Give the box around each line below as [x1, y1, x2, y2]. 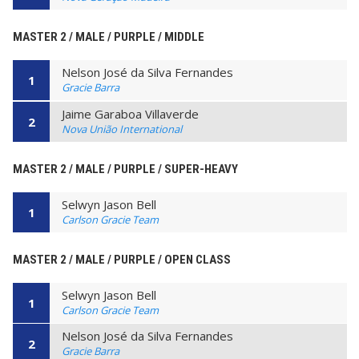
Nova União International [62, 121, 182, 136]
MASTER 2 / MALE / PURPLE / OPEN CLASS [13, 252, 231, 267]
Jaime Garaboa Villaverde [62, 105, 199, 122]
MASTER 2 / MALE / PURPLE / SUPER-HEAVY [13, 161, 238, 176]
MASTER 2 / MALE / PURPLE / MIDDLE [13, 30, 204, 45]
